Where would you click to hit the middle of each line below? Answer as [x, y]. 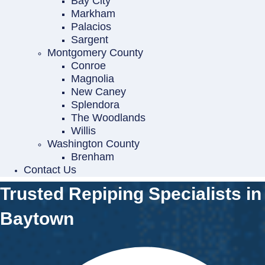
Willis [83, 130]
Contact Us [50, 169]
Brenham [93, 156]
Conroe [88, 65]
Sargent [90, 39]
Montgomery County [95, 52]
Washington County [93, 143]
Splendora [95, 104]
